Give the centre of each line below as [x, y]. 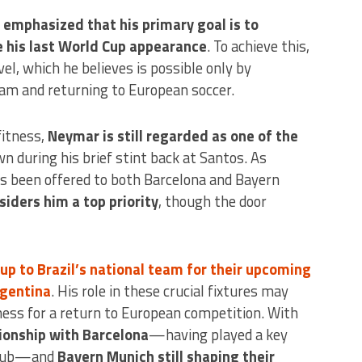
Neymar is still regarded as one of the [173, 135]
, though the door [212, 201]
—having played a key [218, 334]
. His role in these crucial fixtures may [169, 290]
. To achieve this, [258, 46]
